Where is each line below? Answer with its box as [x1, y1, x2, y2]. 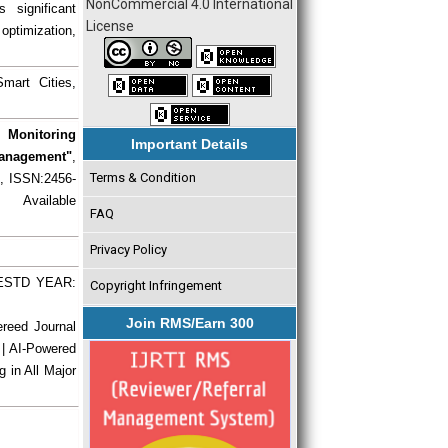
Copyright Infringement [89, 278, 222, 294]
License [86, 17, 134, 34]
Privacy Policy [89, 242, 167, 258]
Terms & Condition [89, 170, 196, 186]
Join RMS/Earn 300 [125, 314, 254, 331]
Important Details [131, 135, 248, 152]
